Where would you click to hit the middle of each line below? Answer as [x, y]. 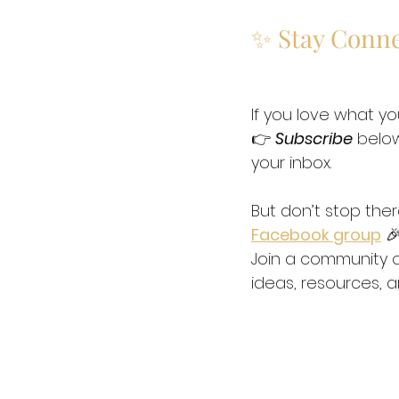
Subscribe [314, 138]
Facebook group [316, 235]
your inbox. [293, 163]
